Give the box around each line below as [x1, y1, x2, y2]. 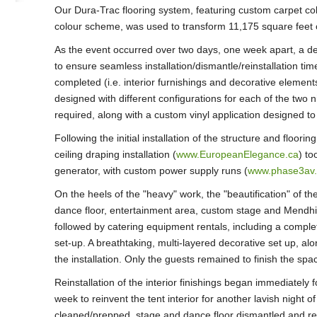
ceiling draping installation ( [54, 149, 176, 160]
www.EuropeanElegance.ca [175, 149, 299, 160]
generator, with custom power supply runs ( [54, 165, 248, 176]
